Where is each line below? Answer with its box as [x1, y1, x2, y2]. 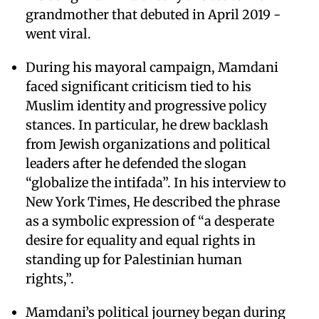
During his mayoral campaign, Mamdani [26, 58, 278, 75]
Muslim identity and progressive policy [26, 97, 266, 114]
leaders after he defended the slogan [26, 155, 246, 172]
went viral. [26, 25, 91, 42]
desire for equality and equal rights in [26, 231, 256, 249]
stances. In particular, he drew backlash [26, 116, 268, 133]
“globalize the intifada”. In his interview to [26, 174, 286, 191]
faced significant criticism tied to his [26, 78, 251, 95]
